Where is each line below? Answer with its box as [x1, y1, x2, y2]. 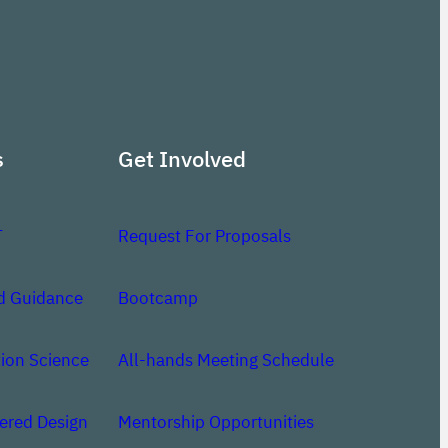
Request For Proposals [117, 224, 291, 247]
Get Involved [117, 144, 246, 174]
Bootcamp [117, 286, 198, 309]
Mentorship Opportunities [117, 410, 314, 433]
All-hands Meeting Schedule [117, 348, 334, 371]
